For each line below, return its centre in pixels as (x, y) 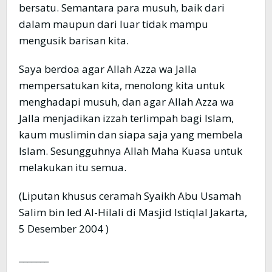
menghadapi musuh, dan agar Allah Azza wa (127, 102)
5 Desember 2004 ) (64, 229)
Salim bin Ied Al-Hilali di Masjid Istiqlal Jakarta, (133, 212)
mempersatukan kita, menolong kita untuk (122, 86)
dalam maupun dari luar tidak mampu (114, 24)
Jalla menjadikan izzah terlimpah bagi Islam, (126, 118)
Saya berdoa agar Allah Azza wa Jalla (108, 69)
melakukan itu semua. (73, 168)
